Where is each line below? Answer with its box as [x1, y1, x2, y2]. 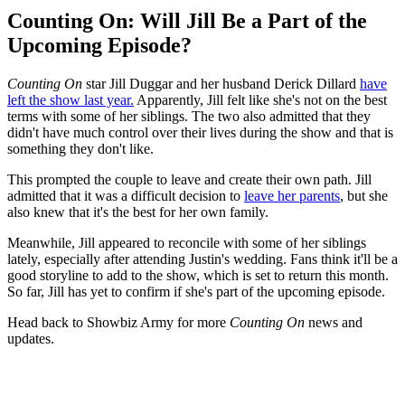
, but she [340, 188, 388, 204]
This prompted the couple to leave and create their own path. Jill [7, 172, 372, 188]
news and [305, 315, 363, 331]
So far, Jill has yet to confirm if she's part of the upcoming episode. [7, 284, 385, 300]
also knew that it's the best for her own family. [7, 204, 268, 221]
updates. [7, 331, 54, 347]
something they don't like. [7, 141, 154, 157]
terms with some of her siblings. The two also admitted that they [7, 108, 371, 125]
